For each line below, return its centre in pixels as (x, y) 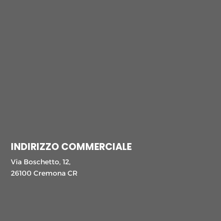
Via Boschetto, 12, (41, 162)
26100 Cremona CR (44, 173)
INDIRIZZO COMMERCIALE (72, 147)
